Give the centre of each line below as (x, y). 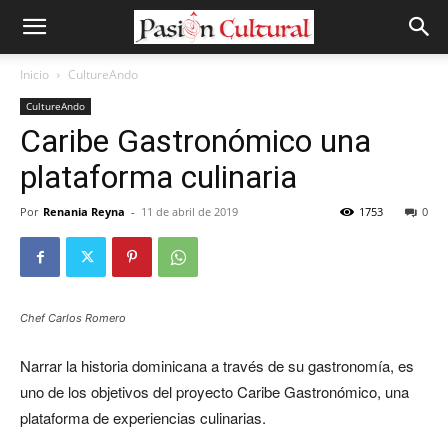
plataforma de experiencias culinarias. (143, 417)
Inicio (34, 74)
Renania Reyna (84, 211)
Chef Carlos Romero (73, 318)
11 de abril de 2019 (189, 211)
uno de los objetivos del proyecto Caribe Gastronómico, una (214, 391)
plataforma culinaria (158, 177)
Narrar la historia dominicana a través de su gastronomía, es (217, 365)
